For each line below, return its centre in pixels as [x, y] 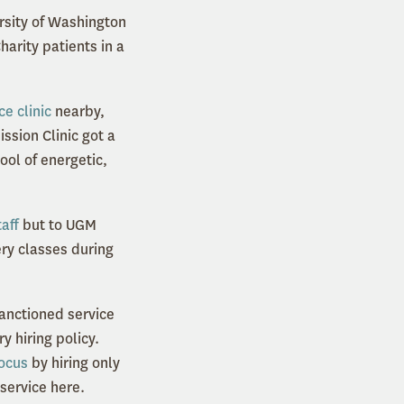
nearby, [78, 112]
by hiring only [74, 363]
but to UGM [58, 225]
